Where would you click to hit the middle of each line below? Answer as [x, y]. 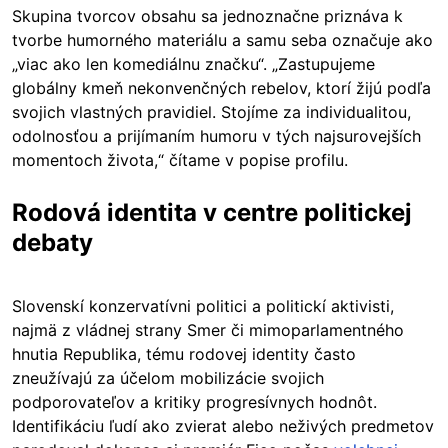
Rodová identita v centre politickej [212, 212]
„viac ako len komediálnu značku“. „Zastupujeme [193, 63]
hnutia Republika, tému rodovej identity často [184, 353]
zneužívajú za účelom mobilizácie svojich [168, 377]
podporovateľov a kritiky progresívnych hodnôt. [194, 401]
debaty [52, 242]
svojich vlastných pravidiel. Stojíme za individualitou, [211, 111]
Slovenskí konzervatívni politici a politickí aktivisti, [203, 305]
